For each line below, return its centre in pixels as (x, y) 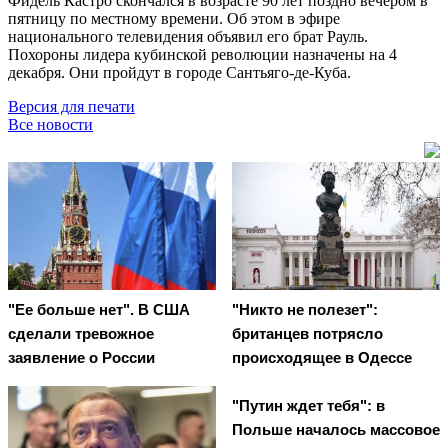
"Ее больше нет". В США (99, 310)
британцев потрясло (307, 334)
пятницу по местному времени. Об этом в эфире (174, 18)
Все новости (50, 124)
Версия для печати (71, 106)
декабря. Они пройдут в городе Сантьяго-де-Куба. (179, 72)
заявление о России (81, 358)
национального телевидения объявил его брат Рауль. (188, 36)
